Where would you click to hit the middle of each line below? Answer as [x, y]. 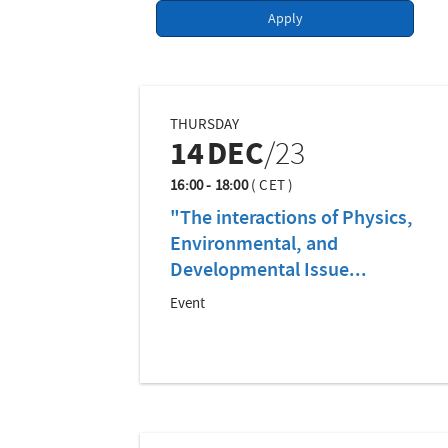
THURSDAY [205, 125]
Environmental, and [254, 245]
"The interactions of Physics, [292, 219]
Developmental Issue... [269, 271]
